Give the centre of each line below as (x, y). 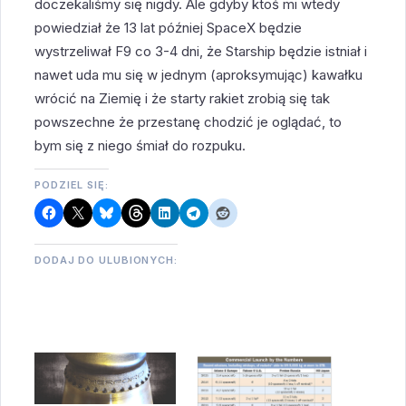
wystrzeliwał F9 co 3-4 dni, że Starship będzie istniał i (201, 51)
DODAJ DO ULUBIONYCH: (106, 260)
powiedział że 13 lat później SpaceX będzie (169, 28)
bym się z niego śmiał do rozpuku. (140, 145)
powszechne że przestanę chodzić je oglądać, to (188, 122)
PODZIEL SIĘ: (72, 185)
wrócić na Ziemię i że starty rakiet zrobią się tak (183, 98)
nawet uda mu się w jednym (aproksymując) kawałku (199, 75)
